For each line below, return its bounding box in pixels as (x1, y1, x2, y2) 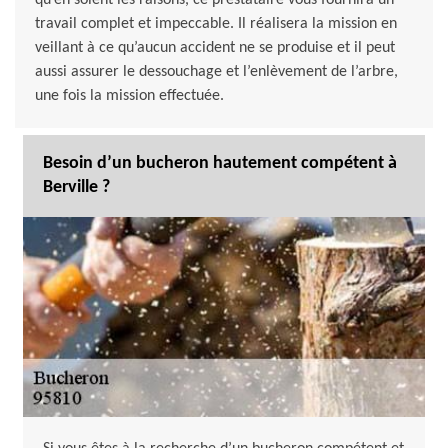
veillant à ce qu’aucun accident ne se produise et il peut (35, 40, 395, 57)
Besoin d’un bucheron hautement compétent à (43, 154, 397, 174)
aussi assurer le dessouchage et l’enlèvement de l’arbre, (35, 64, 398, 81)
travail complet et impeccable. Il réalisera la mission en (35, 16, 397, 33)
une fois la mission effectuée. (35, 88, 224, 105)
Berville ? (43, 178, 110, 198)
